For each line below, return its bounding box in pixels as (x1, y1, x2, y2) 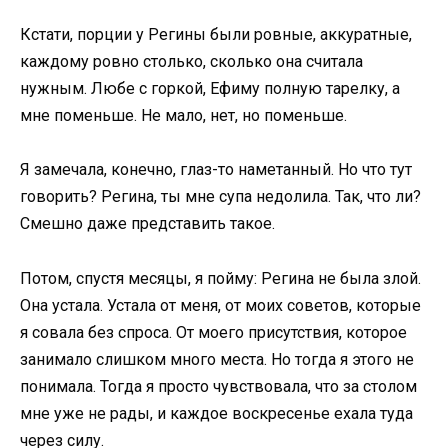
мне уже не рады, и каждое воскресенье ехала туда (20, 403, 413, 423)
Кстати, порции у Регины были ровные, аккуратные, (20, 25, 412, 45)
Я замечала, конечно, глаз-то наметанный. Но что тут (20, 160, 412, 180)
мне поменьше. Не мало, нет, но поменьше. (20, 106, 347, 126)
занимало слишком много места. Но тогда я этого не (20, 349, 414, 369)
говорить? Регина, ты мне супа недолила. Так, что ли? (20, 187, 421, 207)
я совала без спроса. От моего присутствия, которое (20, 322, 407, 342)
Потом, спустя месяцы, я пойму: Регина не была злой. (20, 268, 421, 288)
